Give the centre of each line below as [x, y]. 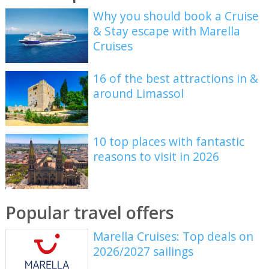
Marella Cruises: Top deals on [174, 236]
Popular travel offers [89, 213]
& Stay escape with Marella [167, 31]
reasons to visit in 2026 [156, 156]
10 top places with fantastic [169, 141]
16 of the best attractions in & [176, 79]
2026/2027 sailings [144, 251]
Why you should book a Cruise [176, 16]
